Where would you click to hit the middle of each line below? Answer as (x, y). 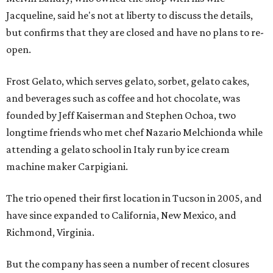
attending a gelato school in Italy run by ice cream (118, 149)
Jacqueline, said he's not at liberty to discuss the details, (129, 15)
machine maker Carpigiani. (67, 166)
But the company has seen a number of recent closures (128, 264)
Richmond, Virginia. (50, 232)
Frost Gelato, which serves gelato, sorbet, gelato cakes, (128, 81)
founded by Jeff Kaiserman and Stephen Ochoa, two (121, 115)
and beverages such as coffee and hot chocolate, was (123, 98)
